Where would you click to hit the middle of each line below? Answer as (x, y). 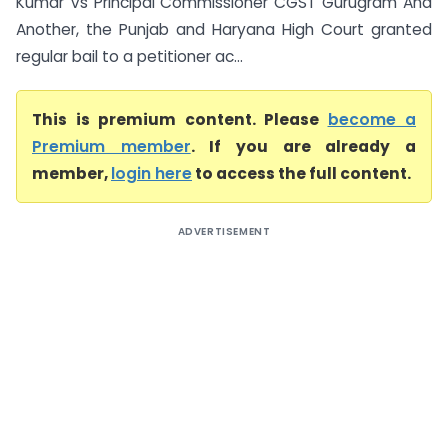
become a (371, 119)
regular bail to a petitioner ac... (129, 56)
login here (151, 173)
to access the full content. (301, 173)
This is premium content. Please (180, 119)
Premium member (111, 146)
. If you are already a (303, 146)
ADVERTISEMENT (224, 231)
